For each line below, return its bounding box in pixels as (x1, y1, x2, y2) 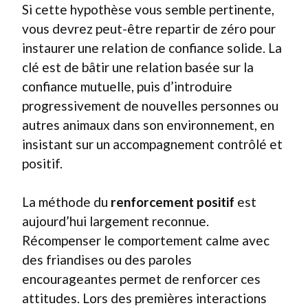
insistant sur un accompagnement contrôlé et (22, 135, 283, 152)
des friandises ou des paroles (22, 252, 192, 267)
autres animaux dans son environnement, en (22, 116, 274, 133)
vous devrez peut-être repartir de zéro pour (22, 20, 276, 36)
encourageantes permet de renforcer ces (22, 271, 261, 287)
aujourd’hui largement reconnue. (22, 213, 209, 229)
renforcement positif (111, 194, 234, 210)
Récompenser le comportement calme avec (22, 232, 269, 248)
